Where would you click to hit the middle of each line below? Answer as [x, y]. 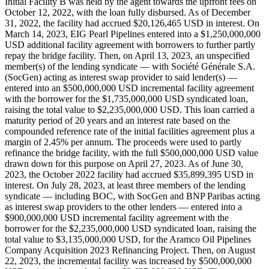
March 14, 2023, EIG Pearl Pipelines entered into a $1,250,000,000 [133, 34]
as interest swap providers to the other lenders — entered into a [123, 207]
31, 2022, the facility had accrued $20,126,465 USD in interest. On [132, 23]
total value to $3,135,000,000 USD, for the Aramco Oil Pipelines [128, 240]
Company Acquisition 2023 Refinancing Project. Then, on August [130, 250]
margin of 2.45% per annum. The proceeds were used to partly [123, 142]
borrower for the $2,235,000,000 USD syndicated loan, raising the [131, 229]
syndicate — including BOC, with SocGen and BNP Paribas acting [132, 196]
